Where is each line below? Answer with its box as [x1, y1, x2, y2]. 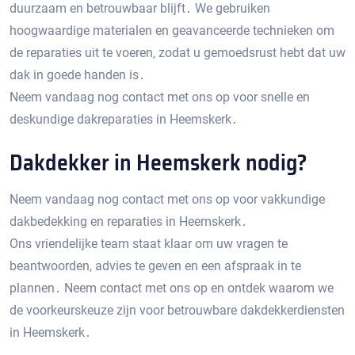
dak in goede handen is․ [10, 67, 145, 82]
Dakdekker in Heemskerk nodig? [10, 145, 307, 180]
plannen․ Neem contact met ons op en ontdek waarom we [10, 281, 334, 296]
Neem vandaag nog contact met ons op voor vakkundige [10, 192, 325, 207]
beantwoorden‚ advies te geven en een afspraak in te [10, 258, 301, 273]
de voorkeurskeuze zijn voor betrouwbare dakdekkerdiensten [10, 303, 345, 318]
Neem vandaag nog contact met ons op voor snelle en [10, 90, 310, 105]
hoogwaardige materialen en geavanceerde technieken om [10, 23, 334, 38]
